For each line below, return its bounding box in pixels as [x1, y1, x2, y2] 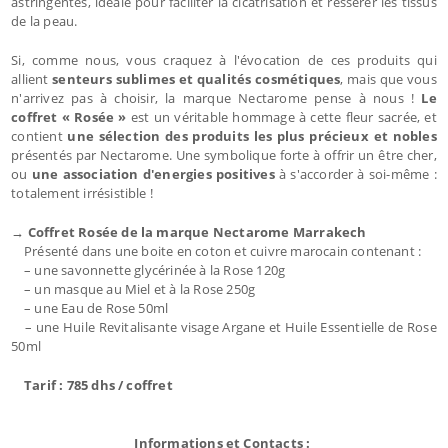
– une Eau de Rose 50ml [11, 298, 169, 317]
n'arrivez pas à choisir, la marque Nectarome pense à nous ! [11, 88, 422, 107]
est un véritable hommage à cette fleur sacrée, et [130, 107, 437, 126]
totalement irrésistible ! [11, 183, 154, 202]
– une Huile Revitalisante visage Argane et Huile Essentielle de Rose [11, 317, 437, 336]
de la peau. [11, 11, 78, 30]
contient [11, 126, 68, 145]
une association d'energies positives [27, 164, 275, 183]
